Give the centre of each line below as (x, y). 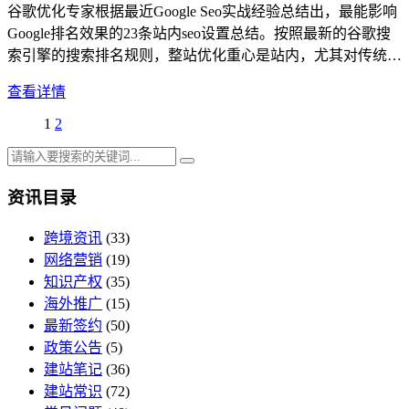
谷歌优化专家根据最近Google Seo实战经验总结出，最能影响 (202, 12)
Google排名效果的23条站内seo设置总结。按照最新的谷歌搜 (199, 34)
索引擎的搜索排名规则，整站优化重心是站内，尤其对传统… (204, 56)
